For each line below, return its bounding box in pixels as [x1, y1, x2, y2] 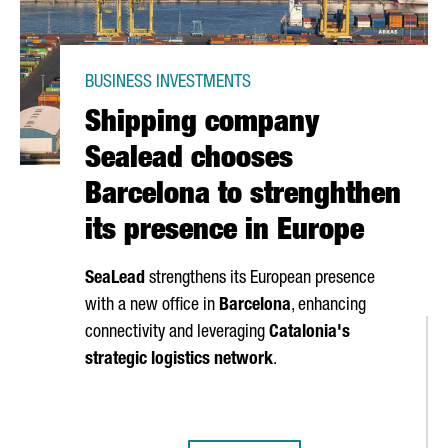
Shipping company [85, 110, 319, 140]
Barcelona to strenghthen [85, 182, 401, 212]
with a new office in [85, 297, 219, 315]
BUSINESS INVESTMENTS [85, 74, 251, 92]
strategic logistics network [85, 351, 273, 369]
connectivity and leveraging [85, 324, 269, 342]
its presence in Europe [85, 218, 364, 248]
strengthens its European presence [145, 270, 375, 288]
